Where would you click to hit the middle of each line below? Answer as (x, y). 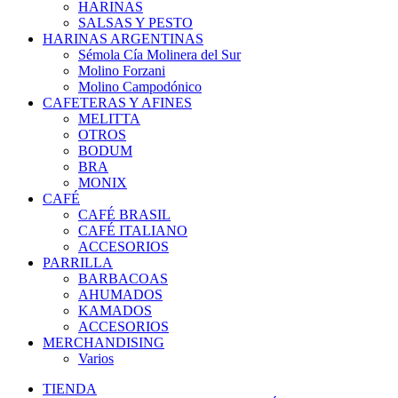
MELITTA (109, 119)
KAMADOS (115, 311)
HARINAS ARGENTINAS (123, 39)
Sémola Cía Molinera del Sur (159, 55)
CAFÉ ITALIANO (133, 231)
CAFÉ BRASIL (124, 215)
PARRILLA (78, 263)
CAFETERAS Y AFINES (117, 103)
